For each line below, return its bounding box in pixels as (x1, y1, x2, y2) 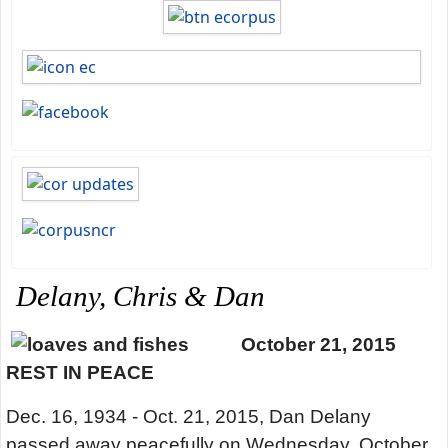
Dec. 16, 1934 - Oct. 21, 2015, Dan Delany (6, 406, 371, 428)
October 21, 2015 (241, 334, 396, 356)
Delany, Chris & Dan (16, 280, 265, 313)
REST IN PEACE (6, 362, 154, 384)
